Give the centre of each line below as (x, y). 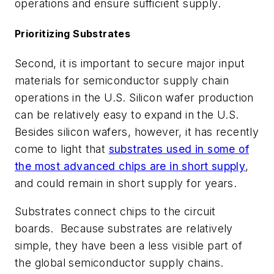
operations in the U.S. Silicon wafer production (134, 98)
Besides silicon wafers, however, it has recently (137, 132)
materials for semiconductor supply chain (122, 81)
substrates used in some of (179, 149)
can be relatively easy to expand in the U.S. (127, 115)
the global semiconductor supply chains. (121, 263)
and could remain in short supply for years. (128, 183)
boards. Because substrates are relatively (124, 229)
